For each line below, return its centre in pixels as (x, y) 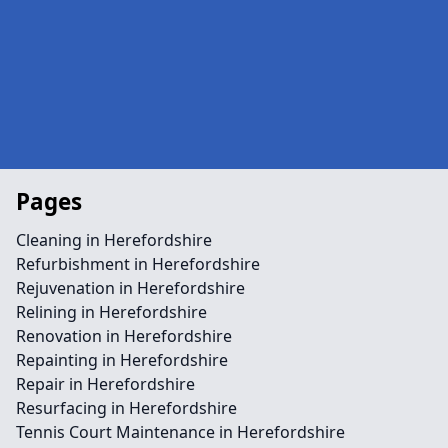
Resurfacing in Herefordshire (126, 408)
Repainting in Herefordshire (122, 360)
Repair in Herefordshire (105, 384)
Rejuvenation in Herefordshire (130, 288)
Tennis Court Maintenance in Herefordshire (180, 432)
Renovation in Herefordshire (124, 336)
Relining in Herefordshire (111, 312)
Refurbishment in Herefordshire (138, 264)
